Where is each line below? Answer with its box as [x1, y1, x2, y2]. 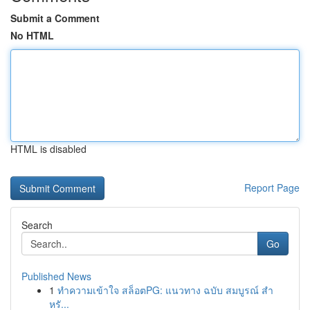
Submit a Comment [10, 11, 100, 25]
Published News [21, 269, 91, 283]
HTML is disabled [10, 142, 86, 156]
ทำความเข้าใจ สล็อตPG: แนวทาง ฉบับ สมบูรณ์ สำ [57, 283, 273, 297]
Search [21, 218, 53, 232]
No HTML [10, 28, 54, 42]
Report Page [244, 181, 300, 194]
